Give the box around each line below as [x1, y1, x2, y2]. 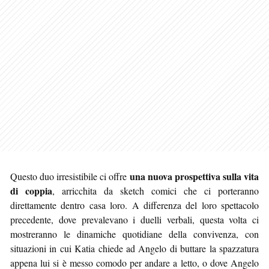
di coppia [10, 183, 52, 198]
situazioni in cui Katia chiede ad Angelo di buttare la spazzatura [10, 241, 259, 255]
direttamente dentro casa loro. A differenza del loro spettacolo [10, 198, 259, 211]
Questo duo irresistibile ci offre [10, 169, 130, 183]
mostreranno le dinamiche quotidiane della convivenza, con [10, 227, 259, 240]
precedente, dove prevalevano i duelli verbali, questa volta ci [10, 213, 259, 226]
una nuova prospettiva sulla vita [129, 169, 259, 183]
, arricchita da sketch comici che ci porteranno [52, 184, 259, 197]
